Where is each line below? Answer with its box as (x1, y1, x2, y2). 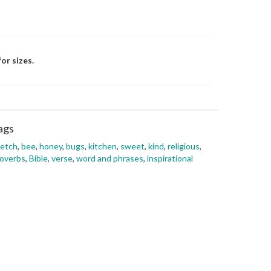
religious (168, 141, 200, 151)
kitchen (88, 141, 117, 151)
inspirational (147, 153, 193, 163)
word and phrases (76, 153, 143, 163)
